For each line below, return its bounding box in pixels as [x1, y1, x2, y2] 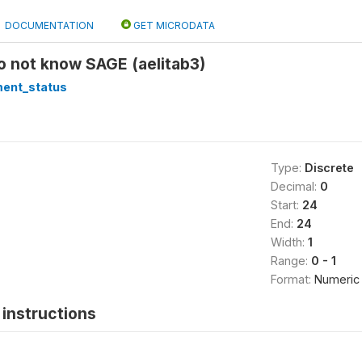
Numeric [314, 271, 360, 286]
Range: [270, 253, 311, 267]
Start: [270, 197, 302, 212]
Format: [270, 271, 314, 286]
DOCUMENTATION [5, 19, 94, 32]
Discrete [304, 160, 354, 175]
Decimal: [270, 179, 320, 193]
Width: [270, 234, 308, 249]
